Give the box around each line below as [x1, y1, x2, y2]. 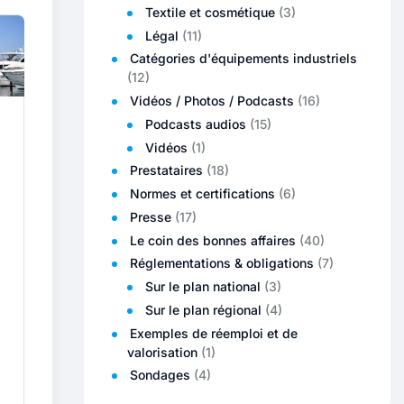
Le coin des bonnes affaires [130, 232, 296, 248]
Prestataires [130, 162, 203, 179]
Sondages [130, 367, 190, 383]
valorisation [127, 344, 197, 360]
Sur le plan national [145, 279, 261, 295]
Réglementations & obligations [130, 255, 314, 271]
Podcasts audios [145, 115, 246, 132]
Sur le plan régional [145, 301, 262, 317]
